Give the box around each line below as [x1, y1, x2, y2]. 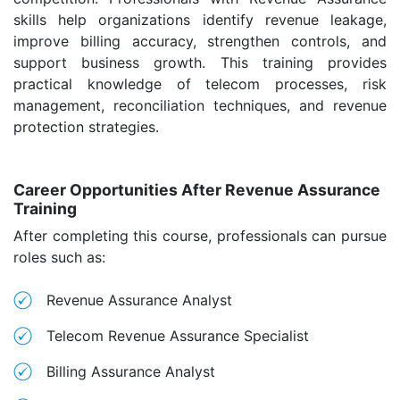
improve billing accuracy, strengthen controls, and [13, 32, 387, 50]
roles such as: [13, 248, 105, 266]
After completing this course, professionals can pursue [13, 227, 387, 245]
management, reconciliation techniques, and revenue [13, 96, 387, 114]
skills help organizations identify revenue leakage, [13, 11, 387, 29]
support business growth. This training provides [13, 54, 387, 71]
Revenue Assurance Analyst [46, 291, 232, 309]
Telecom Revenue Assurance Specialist [46, 327, 309, 345]
